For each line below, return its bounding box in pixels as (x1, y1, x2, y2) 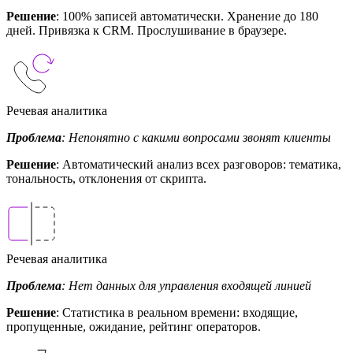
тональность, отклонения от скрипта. (6, 171, 206, 185)
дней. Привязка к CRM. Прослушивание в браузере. (6, 23, 287, 37)
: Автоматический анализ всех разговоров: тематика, (56, 157, 341, 171)
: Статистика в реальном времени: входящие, (56, 305, 298, 319)
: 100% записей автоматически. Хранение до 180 (56, 9, 318, 23)
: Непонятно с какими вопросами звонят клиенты (61, 130, 331, 144)
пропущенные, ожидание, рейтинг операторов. (6, 319, 261, 333)
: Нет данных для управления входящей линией (61, 278, 311, 292)
